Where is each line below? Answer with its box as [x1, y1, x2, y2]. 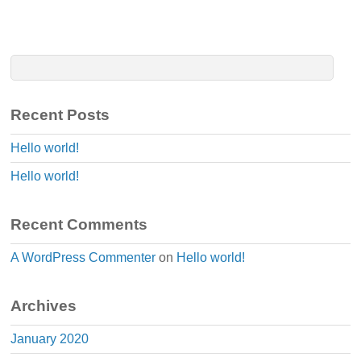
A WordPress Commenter [10, 250, 156, 264]
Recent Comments [10, 215, 148, 233]
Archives [10, 297, 77, 314]
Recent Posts [10, 106, 110, 123]
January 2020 [10, 331, 89, 346]
